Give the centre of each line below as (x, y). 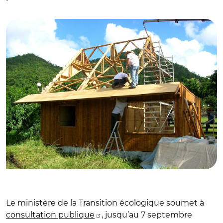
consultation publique (50, 215)
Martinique (29, 9)
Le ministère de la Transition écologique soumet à (105, 203)
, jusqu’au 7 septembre (147, 215)
